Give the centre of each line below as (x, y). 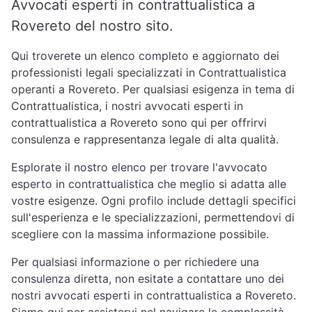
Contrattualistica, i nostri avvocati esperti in (127, 106)
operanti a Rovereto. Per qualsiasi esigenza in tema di (153, 89)
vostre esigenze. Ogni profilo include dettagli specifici (154, 201)
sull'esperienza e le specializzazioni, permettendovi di (153, 217)
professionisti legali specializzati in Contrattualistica (149, 72)
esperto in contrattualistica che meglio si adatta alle (149, 184)
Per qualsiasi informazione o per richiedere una (135, 262)
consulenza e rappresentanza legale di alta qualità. (145, 139)
